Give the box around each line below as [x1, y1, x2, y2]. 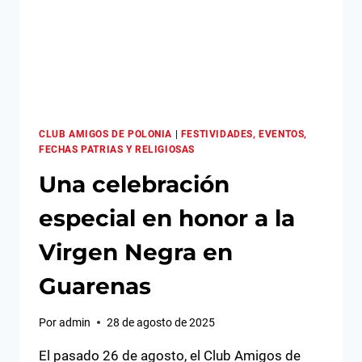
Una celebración [39, 170, 229, 199]
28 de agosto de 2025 [107, 315, 216, 329]
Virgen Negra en [39, 238, 233, 267]
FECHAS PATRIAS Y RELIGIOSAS [39, 144, 196, 156]
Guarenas [39, 272, 151, 301]
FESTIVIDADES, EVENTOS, [180, 128, 307, 141]
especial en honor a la [39, 204, 295, 233]
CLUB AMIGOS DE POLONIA [39, 128, 173, 141]
